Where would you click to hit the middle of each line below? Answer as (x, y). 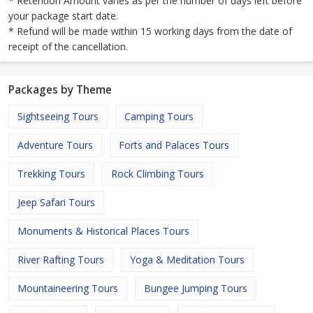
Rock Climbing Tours (158, 174)
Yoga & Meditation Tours (187, 260)
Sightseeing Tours (58, 117)
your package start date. (63, 16)
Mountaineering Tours (68, 289)
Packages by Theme (60, 90)
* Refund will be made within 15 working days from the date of (150, 31)
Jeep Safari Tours (56, 203)
